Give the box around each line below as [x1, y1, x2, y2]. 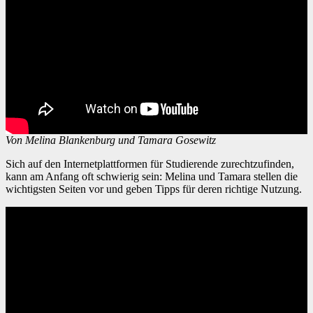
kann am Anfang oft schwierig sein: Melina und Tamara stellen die [6, 170, 298, 182]
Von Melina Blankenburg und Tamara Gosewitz [6, 133, 216, 146]
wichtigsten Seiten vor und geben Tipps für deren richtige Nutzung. [6, 182, 302, 195]
